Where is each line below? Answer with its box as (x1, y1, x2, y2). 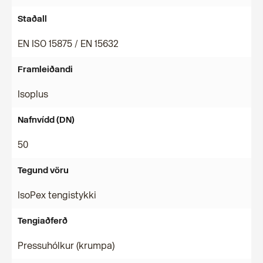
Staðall (18, 14, 47, 24)
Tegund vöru (18, 165, 69, 176)
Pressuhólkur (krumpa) (18, 240, 114, 251)
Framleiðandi (18, 64, 73, 75)
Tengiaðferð (18, 215, 68, 226)
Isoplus (18, 89, 48, 100)
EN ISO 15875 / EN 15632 (18, 38, 119, 49)
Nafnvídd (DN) (18, 114, 75, 125)
